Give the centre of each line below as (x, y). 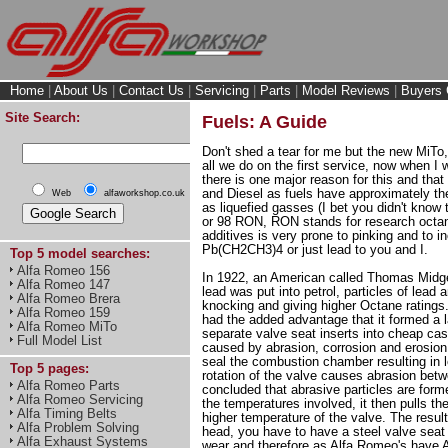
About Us (81, 90)
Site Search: (42, 117)
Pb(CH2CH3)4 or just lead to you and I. (315, 249)
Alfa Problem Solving (78, 427)
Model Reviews (346, 90)
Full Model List (59, 340)
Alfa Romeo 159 (63, 312)
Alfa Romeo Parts (68, 385)
